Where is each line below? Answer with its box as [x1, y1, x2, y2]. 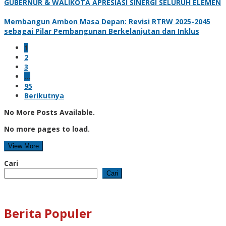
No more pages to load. [4, 124, 90, 134]
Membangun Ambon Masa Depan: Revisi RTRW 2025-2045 [4, 16, 210, 26]
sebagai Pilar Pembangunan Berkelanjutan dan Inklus [4, 26, 199, 36]
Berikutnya [24, 90, 64, 100]
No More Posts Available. [4, 107, 95, 117]
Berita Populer [4, 204, 92, 221]
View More [8, 142, 39, 150]
